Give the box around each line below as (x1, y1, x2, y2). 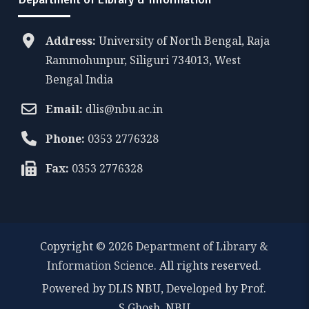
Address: (46, 32, 97, 48)
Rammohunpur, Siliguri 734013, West (46, 52, 241, 68)
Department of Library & (136, 238, 269, 254)
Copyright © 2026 (40, 238, 137, 254)
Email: (46, 101, 83, 117)
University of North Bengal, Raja (99, 32, 270, 48)
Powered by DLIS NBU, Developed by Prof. (42, 280, 267, 296)
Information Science (47, 257, 154, 273)
